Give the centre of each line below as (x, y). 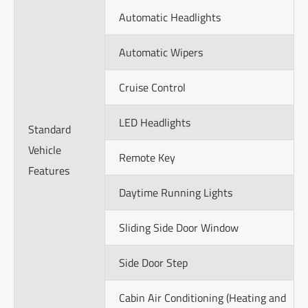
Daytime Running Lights (176, 192)
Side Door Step (153, 262)
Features (49, 170)
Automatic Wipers (161, 52)
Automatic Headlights (170, 17)
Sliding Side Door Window (179, 227)
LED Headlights (155, 122)
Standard (49, 129)
